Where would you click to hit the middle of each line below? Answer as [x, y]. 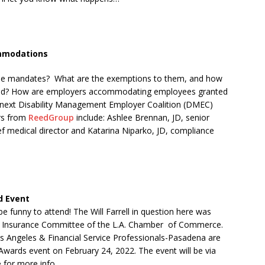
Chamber [146, 224]
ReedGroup [51, 117]
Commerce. [201, 224]
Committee [63, 224]
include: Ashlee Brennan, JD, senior [142, 117]
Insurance [20, 224]
